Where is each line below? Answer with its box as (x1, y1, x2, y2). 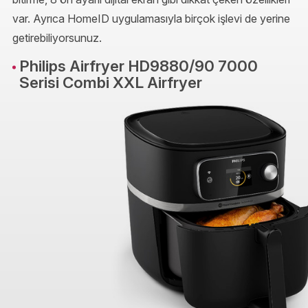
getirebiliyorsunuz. (12, 31, 102, 45)
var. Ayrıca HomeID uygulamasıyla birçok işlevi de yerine (12, 12, 290, 26)
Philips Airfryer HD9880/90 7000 (19, 56, 258, 76)
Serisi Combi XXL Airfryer (19, 73, 202, 92)
